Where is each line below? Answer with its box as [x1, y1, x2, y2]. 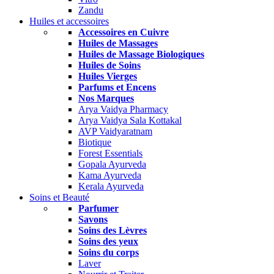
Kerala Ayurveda [78, 181, 144, 191]
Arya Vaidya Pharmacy [78, 104, 168, 114]
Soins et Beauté [29, 192, 89, 202]
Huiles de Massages [78, 38, 158, 48]
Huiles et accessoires [29, 16, 109, 26]
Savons [78, 214, 108, 224]
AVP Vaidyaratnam [78, 126, 152, 136]
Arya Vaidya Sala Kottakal [78, 115, 182, 125]
